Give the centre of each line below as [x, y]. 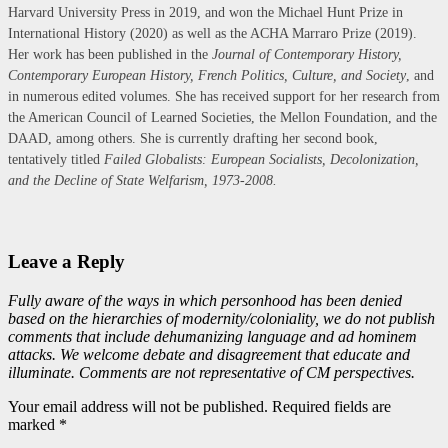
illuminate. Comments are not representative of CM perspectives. [211, 373]
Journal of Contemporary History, [307, 54]
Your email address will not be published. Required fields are [199, 407]
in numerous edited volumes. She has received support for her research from [224, 96]
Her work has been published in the [110, 54]
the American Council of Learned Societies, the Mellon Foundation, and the [222, 117]
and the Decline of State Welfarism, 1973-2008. [142, 180]
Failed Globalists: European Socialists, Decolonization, [261, 159]
